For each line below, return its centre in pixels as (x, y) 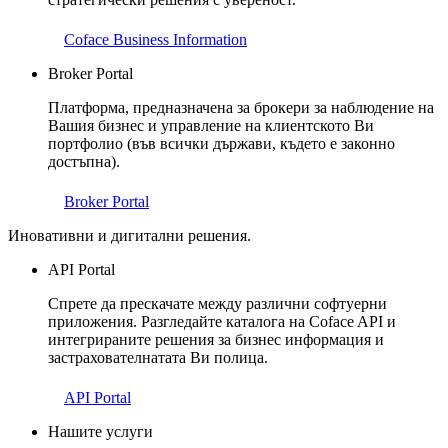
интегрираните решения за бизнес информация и (216, 340)
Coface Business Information (155, 40)
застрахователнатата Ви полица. (158, 358)
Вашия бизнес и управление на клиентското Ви (211, 126)
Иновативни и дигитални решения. (129, 236)
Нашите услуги (100, 432)
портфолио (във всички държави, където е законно (221, 144)
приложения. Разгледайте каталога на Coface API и (222, 322)
